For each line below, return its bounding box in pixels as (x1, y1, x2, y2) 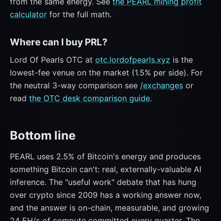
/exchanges (140, 80, 183, 90)
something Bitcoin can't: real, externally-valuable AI (10, 164, 201, 174)
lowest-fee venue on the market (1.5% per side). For (10, 68, 203, 77)
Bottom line (10, 128, 75, 143)
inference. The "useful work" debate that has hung (10, 177, 196, 187)
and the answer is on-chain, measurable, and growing (10, 203, 209, 213)
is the (170, 55, 193, 65)
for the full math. (47, 9, 111, 19)
